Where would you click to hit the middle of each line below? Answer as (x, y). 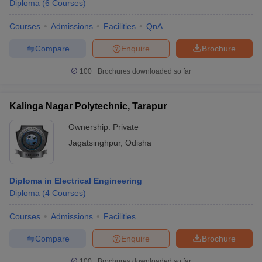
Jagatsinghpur (94, 143)
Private (126, 127)
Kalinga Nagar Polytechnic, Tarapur (88, 106)
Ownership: (91, 127)
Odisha (138, 143)
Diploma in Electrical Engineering (76, 181)
